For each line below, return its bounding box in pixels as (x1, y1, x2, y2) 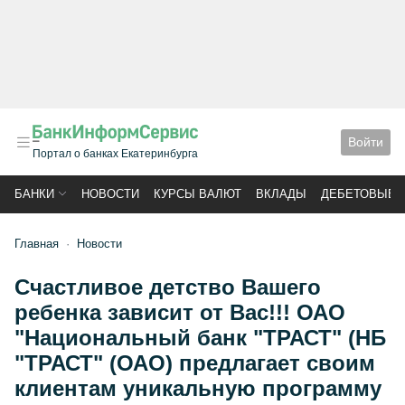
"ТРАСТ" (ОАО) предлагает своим (14, 351, 375, 375)
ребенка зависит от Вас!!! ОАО (14, 300, 345, 325)
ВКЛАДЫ (256, 187, 306, 201)
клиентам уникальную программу (14, 376, 381, 400)
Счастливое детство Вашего (14, 275, 321, 299)
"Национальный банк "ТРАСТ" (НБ (14, 325, 386, 350)
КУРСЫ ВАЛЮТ (154, 187, 241, 201)
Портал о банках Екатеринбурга (33, 147, 198, 160)
